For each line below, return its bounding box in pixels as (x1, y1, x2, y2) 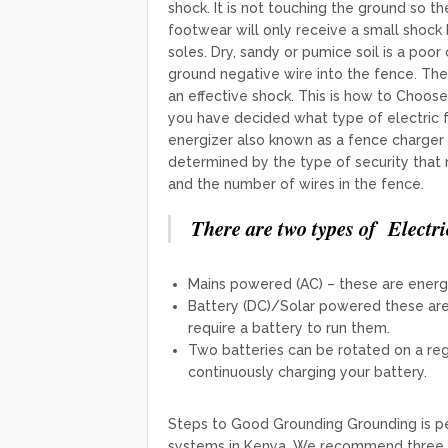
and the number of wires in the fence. (168, 176, 424, 193)
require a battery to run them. (188, 320, 390, 337)
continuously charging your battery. (188, 364, 427, 381)
